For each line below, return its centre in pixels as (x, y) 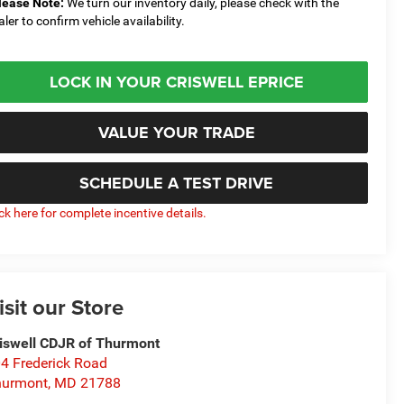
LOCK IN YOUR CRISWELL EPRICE (176, 82)
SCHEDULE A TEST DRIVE (176, 183)
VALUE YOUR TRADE (176, 132)
